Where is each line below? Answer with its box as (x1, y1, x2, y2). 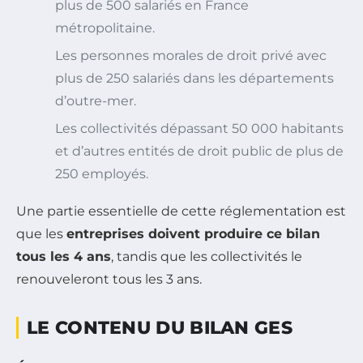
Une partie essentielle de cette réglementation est (16, 203, 346, 219)
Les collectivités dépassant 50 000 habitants (55, 120, 344, 136)
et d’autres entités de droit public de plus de (55, 143, 344, 159)
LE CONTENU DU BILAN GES (27, 316, 293, 339)
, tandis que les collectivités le (111, 248, 302, 264)
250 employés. (55, 165, 148, 181)
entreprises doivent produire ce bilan (66, 225, 320, 241)
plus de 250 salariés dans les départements (55, 70, 334, 86)
